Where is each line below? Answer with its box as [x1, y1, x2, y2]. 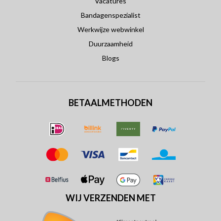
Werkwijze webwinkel [77, 25, 144, 34]
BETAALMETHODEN [69, 97, 152, 109]
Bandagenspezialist [80, 11, 141, 20]
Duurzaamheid [88, 39, 133, 48]
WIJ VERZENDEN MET [65, 192, 156, 203]
